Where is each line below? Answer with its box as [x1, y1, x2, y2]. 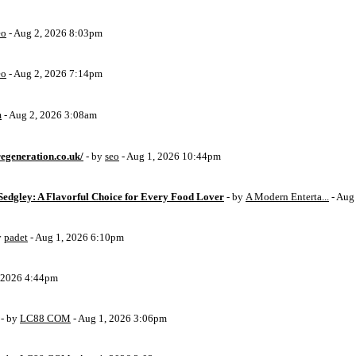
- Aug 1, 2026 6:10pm [28, 231, 124, 243]
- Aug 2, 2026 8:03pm [6, 27, 103, 39]
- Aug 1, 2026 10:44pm [119, 150, 221, 162]
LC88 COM [20, 312, 71, 324]
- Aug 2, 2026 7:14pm [6, 68, 103, 79]
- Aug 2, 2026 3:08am [2, 109, 97, 121]
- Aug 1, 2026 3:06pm [71, 312, 167, 324]
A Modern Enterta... [246, 191, 329, 203]
